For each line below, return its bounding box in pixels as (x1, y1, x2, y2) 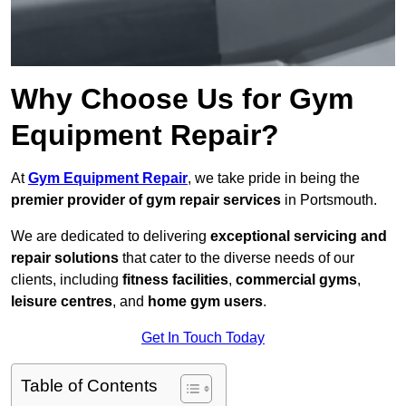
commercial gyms (236, 272, 357, 288)
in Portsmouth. (281, 192, 377, 208)
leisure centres (11, 294, 112, 310)
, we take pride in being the (188, 170, 360, 187)
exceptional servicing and (210, 228, 387, 245)
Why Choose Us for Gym (11, 82, 353, 116)
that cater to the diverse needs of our (119, 250, 354, 266)
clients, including (11, 272, 122, 288)
